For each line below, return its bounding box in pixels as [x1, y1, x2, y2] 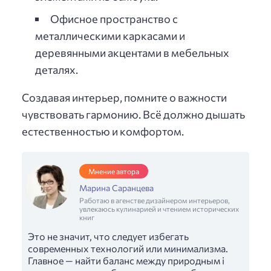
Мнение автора [88, 167, 139, 176]
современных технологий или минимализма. [28, 243, 228, 255]
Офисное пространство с [50, 12, 178, 26]
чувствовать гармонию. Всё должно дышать [22, 108, 245, 122]
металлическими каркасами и [34, 29, 185, 43]
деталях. [34, 63, 78, 77]
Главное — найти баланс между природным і [28, 255, 224, 267]
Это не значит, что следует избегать [28, 230, 189, 243]
